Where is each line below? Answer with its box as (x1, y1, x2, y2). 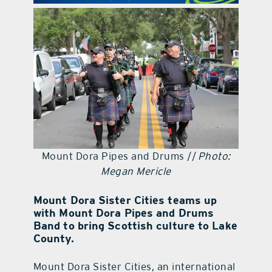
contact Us (111, 19, 161, 32)
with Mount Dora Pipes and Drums (33, 206, 214, 220)
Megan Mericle (101, 165, 171, 178)
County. (33, 232, 74, 245)
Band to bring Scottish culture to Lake (33, 219, 237, 233)
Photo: (197, 150, 231, 163)
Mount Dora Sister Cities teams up (33, 194, 217, 207)
